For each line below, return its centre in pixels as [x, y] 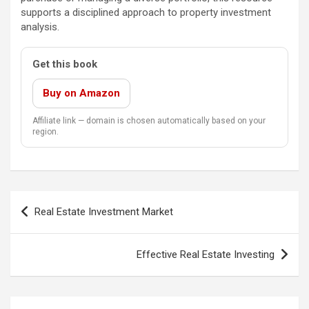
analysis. [40, 27]
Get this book [65, 64]
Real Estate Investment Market [104, 212]
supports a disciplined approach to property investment [146, 13]
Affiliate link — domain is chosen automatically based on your [149, 121]
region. [46, 132]
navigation [50, 223]
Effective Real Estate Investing [206, 255]
